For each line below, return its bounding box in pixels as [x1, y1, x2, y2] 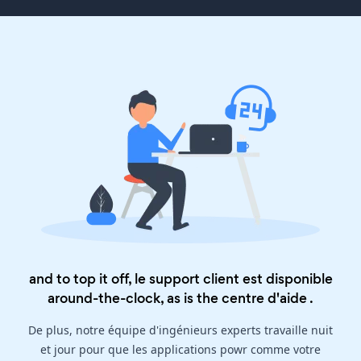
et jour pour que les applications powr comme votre [40, 342, 321, 358]
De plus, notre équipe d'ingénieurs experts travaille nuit [28, 322, 333, 338]
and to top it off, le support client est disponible [28, 269, 333, 289]
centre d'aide [222, 288, 307, 309]
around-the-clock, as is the [48, 288, 222, 309]
